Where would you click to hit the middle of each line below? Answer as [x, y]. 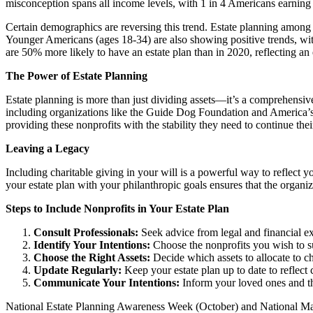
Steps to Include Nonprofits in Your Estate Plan [117, 208]
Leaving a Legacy [48, 148]
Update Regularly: [78, 270]
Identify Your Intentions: [92, 245]
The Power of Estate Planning [77, 75]
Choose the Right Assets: [92, 257]
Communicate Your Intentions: [107, 282]
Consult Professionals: [86, 232]
